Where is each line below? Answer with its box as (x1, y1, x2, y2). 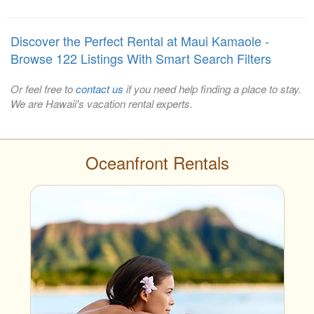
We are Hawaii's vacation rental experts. (11, 96, 193, 111)
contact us (76, 81, 123, 97)
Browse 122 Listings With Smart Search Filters (11, 49, 271, 68)
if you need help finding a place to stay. (123, 81, 301, 97)
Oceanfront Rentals (85, 150, 229, 175)
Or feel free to (11, 81, 76, 97)
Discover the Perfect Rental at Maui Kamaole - (11, 32, 269, 50)
